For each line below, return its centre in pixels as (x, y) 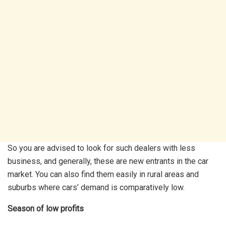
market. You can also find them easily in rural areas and (103, 175)
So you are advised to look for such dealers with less (101, 148)
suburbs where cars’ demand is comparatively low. (96, 188)
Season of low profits (46, 209)
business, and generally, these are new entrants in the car (108, 161)
